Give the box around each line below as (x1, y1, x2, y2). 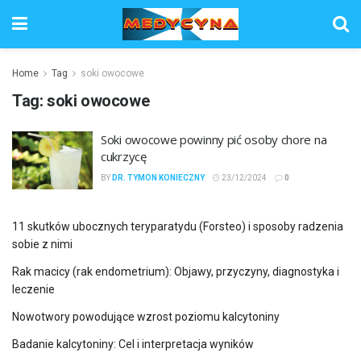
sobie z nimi (12, 237, 73, 251)
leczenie (12, 282, 55, 296)
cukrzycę (101, 148, 147, 164)
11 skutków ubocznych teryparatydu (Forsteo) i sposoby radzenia (12, 219, 343, 233)
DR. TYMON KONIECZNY (112, 173, 205, 182)
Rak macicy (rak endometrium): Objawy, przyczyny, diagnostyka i (12, 264, 339, 278)
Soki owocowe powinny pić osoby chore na (101, 131, 327, 147)
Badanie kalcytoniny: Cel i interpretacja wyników (12, 337, 254, 351)
